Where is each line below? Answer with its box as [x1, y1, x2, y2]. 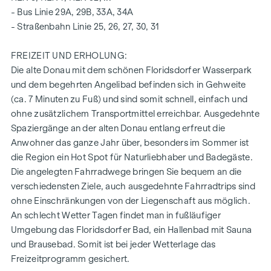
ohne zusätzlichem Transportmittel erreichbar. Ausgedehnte [10, 108, 260, 119]
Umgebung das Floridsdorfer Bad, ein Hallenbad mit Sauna [10, 224, 252, 235]
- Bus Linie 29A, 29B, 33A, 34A [10, 7, 134, 17]
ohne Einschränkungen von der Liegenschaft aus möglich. [10, 195, 251, 206]
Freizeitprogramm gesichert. [10, 253, 130, 264]
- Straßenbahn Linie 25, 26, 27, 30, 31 [10, 21, 160, 31]
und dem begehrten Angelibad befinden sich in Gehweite [10, 79, 246, 90]
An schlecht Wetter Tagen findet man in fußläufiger [10, 210, 221, 220]
